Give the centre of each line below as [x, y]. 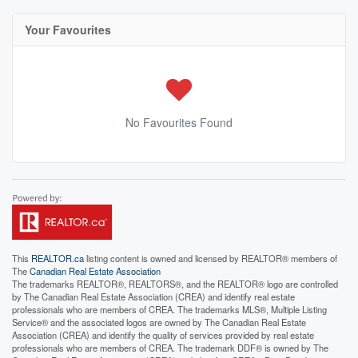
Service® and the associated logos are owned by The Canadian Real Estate [159, 322]
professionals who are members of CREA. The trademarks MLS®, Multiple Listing [169, 309]
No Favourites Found [179, 122]
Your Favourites [68, 29]
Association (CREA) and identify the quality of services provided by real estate [163, 334]
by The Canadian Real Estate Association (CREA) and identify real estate [153, 296]
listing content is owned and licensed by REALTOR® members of [211, 258]
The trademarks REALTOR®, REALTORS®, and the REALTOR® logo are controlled [175, 283]
